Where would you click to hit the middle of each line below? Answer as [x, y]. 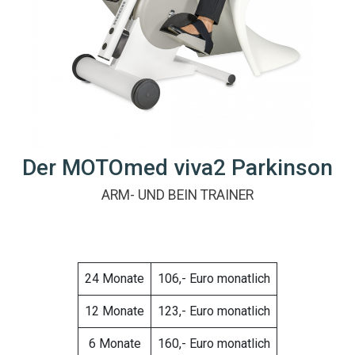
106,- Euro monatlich [214, 279]
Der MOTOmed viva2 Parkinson [177, 168]
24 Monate [115, 279]
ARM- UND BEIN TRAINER [177, 195]
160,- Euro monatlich [214, 344]
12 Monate [115, 311]
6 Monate [115, 344]
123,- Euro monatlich [214, 311]
